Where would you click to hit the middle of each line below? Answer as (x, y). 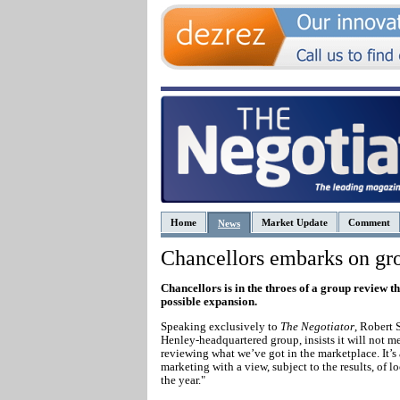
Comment (369, 222)
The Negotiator (317, 326)
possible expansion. (209, 301)
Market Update (295, 222)
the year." (183, 380)
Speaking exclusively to (221, 326)
